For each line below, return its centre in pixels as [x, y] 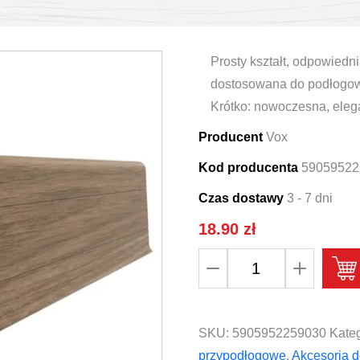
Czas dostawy [241, 198]
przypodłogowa [241, 303]
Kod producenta [248, 168]
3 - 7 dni [309, 198]
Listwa [216, 281]
